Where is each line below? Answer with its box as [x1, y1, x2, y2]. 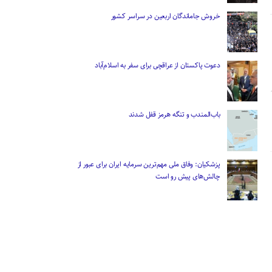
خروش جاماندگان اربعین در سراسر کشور [110, 10, 220, 22]
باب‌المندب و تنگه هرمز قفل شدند [128, 109, 220, 121]
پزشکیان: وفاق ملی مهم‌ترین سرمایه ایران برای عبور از [77, 158, 220, 170]
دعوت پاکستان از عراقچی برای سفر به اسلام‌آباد [95, 59, 220, 72]
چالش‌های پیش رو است [155, 170, 220, 182]
